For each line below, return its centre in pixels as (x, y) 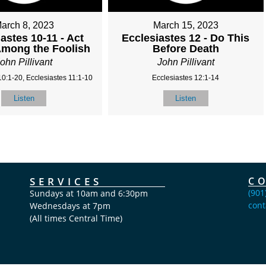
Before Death (186, 48)
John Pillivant (186, 62)
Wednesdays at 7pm (70, 206)
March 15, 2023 (186, 25)
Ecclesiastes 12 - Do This (186, 38)
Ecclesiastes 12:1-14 (186, 77)
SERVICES (66, 182)
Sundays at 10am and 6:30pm (89, 194)
